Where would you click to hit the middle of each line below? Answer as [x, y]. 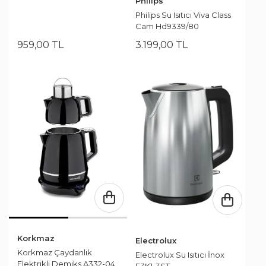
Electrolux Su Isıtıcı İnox [180, 254]
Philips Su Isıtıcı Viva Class [183, 15]
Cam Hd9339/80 [167, 26]
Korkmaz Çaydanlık [55, 252]
